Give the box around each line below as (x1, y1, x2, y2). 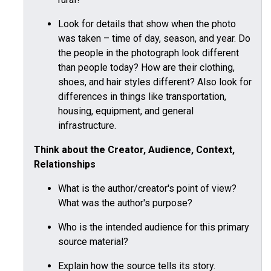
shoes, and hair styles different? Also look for (58, 76, 252, 88)
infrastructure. (58, 120, 116, 131)
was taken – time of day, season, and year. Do (58, 33, 250, 44)
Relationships (34, 158, 96, 170)
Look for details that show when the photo (58, 18, 236, 30)
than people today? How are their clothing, (58, 62, 235, 73)
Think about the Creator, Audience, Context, (34, 144, 235, 155)
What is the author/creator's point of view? (58, 183, 237, 194)
